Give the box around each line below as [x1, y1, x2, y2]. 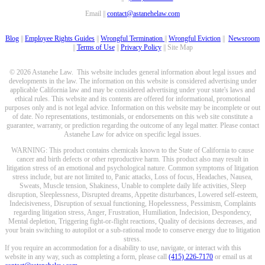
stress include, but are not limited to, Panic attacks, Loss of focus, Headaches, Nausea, [12, 173, 253, 182]
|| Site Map [161, 43, 193, 52]
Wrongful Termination [101, 34, 164, 43]
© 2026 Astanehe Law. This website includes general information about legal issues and [9, 68, 256, 77]
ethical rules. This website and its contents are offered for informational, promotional [15, 95, 250, 104]
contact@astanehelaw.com [107, 9, 180, 18]
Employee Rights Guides [25, 34, 95, 43]
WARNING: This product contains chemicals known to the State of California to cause [11, 146, 254, 155]
